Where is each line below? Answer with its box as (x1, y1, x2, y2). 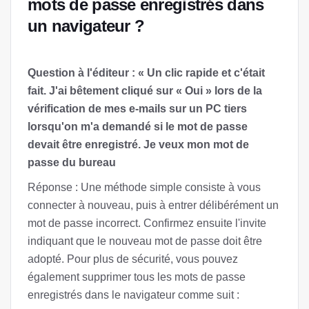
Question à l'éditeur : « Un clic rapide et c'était (28, 67, 265, 79)
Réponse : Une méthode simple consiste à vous (28, 181, 261, 193)
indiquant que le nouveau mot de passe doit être (28, 235, 262, 247)
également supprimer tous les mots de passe (28, 271, 246, 283)
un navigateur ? (28, 17, 145, 35)
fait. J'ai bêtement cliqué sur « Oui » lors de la (28, 85, 262, 97)
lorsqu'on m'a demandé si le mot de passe (28, 121, 248, 132)
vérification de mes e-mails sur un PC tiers (28, 103, 247, 114)
